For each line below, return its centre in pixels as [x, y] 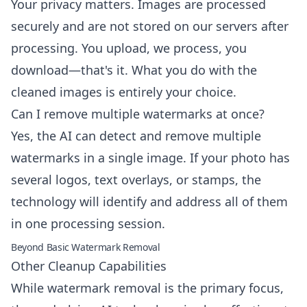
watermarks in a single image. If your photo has [150, 158]
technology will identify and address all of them [149, 201]
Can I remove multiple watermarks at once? [138, 114]
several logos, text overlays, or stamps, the [136, 180]
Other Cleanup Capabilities [89, 266]
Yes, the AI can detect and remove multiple [136, 136]
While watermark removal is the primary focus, [147, 288]
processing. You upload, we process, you [129, 48]
